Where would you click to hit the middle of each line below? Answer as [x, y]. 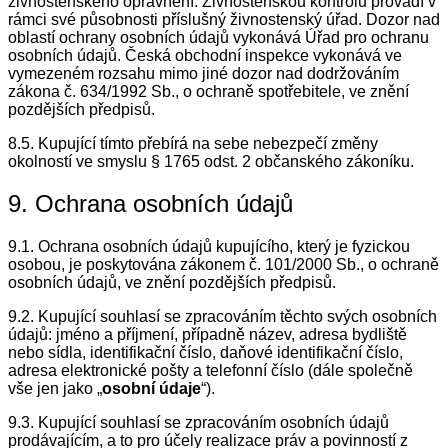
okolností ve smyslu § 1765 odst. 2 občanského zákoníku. [211, 161]
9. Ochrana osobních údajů [150, 204]
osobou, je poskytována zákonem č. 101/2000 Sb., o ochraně [223, 265]
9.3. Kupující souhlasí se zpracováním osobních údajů [198, 423]
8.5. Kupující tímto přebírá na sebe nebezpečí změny [193, 143]
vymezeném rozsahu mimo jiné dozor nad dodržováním [203, 73]
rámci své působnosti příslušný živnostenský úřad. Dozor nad [224, 19]
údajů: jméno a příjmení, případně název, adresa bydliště [207, 335]
